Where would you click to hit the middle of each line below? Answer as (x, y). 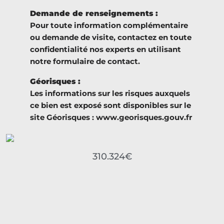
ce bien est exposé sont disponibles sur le (110, 105)
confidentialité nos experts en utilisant (105, 49)
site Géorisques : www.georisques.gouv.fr (111, 117)
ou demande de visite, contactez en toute (111, 37)
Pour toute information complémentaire (109, 25)
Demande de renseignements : (94, 13)
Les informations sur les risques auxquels (110, 93)
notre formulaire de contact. (85, 61)
